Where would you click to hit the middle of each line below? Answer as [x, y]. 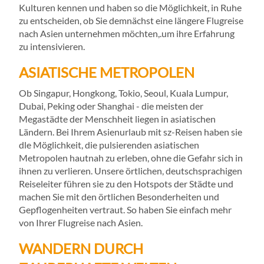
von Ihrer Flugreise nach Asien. [81, 223]
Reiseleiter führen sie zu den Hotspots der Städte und [126, 184]
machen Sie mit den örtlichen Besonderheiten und [119, 197]
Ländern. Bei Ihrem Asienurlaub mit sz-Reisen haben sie [131, 132]
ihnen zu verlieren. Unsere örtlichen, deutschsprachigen [131, 171]
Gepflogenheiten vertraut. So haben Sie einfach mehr [125, 210]
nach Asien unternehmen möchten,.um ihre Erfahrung [127, 34]
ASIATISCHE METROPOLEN [107, 72]
